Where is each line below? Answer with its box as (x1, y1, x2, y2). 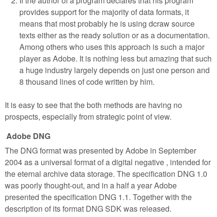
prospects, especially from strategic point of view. (5, 110, 171, 122)
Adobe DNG (6, 130, 50, 141)
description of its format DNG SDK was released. (5, 203, 171, 215)
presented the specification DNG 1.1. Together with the (5, 191, 192, 203)
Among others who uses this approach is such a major (19, 41, 204, 52)
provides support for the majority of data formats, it (19, 6, 189, 17)
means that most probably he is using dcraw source (19, 17, 195, 29)
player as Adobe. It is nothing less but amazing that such (19, 52, 212, 64)
